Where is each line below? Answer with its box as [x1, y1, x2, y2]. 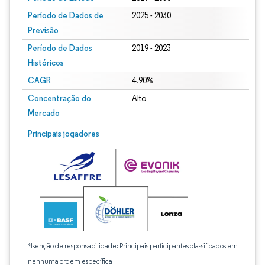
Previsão [28, 25, 59, 35]
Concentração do [28, 93, 91, 104]
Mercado [28, 108, 60, 118]
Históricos [28, 57, 64, 68]
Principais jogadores [28, 128, 99, 139]
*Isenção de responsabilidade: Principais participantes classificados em [28, 241, 238, 250]
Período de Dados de [28, 10, 104, 21]
